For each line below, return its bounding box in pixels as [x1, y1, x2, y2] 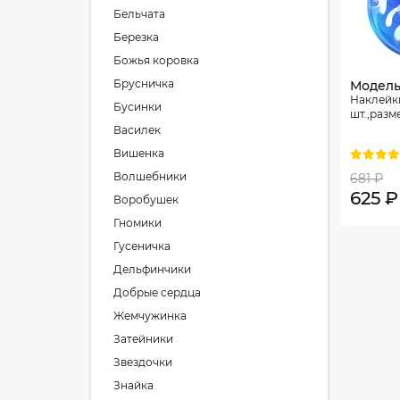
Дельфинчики [113, 262, 191, 276]
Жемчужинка [113, 309, 187, 322]
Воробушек [113, 193, 179, 206]
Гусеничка [113, 239, 171, 253]
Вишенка [113, 146, 164, 160]
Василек [113, 123, 161, 137]
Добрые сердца [113, 286, 201, 299]
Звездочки [113, 355, 172, 369]
